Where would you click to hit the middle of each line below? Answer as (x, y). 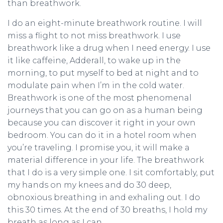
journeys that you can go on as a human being (105, 110)
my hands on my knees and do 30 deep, (89, 185)
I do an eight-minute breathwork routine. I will (105, 23)
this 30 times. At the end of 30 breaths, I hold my (107, 210)
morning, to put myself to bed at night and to (103, 73)
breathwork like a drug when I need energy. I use (109, 48)
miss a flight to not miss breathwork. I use (94, 36)
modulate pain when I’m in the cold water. (96, 85)
